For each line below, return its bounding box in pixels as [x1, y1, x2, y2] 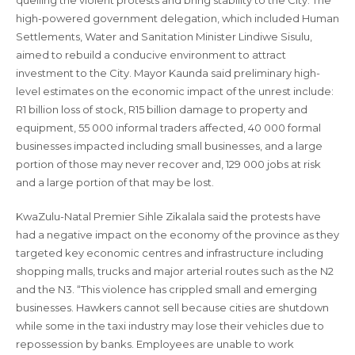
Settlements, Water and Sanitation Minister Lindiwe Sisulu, [16, 30, 312, 43]
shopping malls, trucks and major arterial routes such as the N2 [16, 265, 334, 277]
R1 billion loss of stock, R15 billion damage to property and [16, 103, 307, 116]
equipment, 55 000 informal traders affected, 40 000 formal [16, 121, 321, 134]
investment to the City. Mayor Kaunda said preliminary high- [16, 67, 320, 79]
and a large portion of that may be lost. [16, 176, 214, 189]
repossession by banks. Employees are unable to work [16, 338, 294, 350]
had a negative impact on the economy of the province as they [16, 228, 339, 241]
